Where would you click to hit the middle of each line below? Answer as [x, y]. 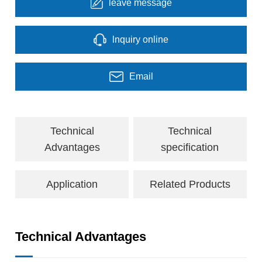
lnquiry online [140, 39]
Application [72, 184]
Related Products [190, 184]
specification [190, 147]
